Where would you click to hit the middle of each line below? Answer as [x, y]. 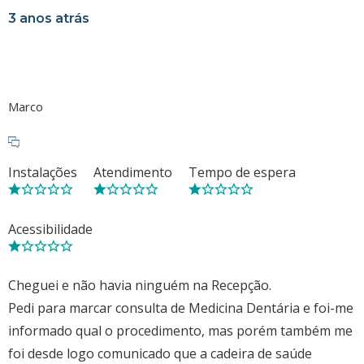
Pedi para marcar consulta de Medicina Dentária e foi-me [181, 308]
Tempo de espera [242, 172]
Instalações [43, 172]
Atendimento [133, 172]
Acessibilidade [50, 229]
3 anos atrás [49, 18]
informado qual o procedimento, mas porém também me [180, 330]
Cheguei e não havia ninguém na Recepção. [140, 285]
